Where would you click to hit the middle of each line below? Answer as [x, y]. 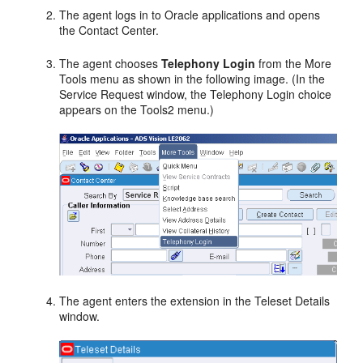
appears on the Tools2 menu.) [137, 109]
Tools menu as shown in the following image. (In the [192, 78]
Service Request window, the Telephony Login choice [196, 94]
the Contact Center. [109, 30]
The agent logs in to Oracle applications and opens [190, 14]
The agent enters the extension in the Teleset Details [195, 300]
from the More [294, 63]
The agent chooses [111, 63]
